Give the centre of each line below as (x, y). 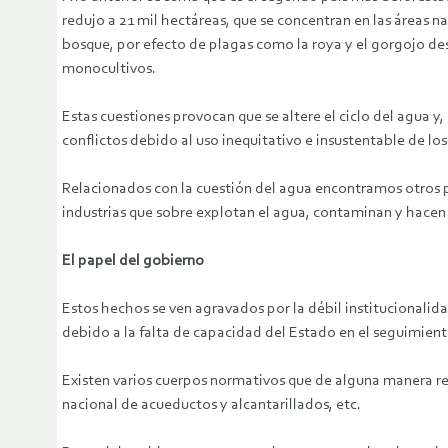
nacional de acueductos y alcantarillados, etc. (211, 405)
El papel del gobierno (133, 261)
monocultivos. (109, 69)
